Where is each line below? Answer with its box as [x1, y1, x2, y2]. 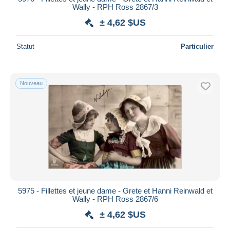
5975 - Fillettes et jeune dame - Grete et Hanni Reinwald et [17, 186, 213, 195]
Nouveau [20, 80, 43, 86]
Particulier [181, 42, 214, 50]
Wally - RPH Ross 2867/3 [72, 2, 158, 11]
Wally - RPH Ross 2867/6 [72, 194, 158, 203]
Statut [16, 42, 34, 50]
